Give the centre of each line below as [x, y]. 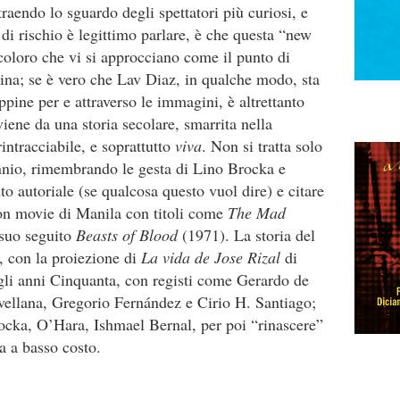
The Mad [257, 212]
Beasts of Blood [129, 235]
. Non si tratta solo [262, 146]
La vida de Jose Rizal [211, 257]
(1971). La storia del [249, 235]
